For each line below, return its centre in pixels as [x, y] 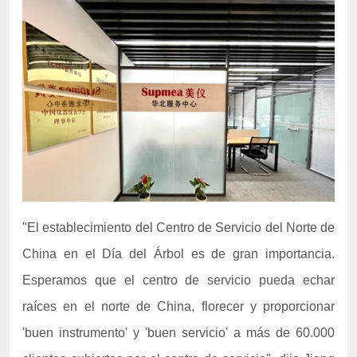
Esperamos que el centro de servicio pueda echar [178, 280]
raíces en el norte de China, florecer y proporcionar [178, 306]
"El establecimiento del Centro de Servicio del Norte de [178, 227]
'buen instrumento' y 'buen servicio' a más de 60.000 [178, 332]
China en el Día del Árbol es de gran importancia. [178, 253]
